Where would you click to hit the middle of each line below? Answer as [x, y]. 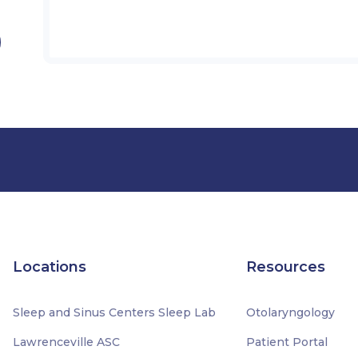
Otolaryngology [290, 312]
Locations [50, 267]
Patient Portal [286, 342]
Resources [285, 267]
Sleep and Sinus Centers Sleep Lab [115, 312]
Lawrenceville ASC [67, 342]
